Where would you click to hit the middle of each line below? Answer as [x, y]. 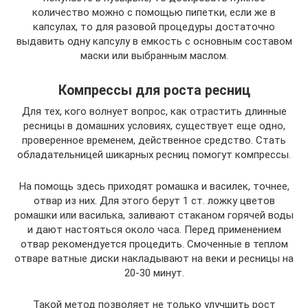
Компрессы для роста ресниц [154, 90]
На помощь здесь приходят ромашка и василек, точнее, [154, 186]
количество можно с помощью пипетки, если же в [154, 12]
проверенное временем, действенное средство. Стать [154, 140]
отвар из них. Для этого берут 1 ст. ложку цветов [154, 200]
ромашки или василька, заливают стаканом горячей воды [154, 215]
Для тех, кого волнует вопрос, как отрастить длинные [154, 111]
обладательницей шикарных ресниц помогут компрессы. [154, 154]
